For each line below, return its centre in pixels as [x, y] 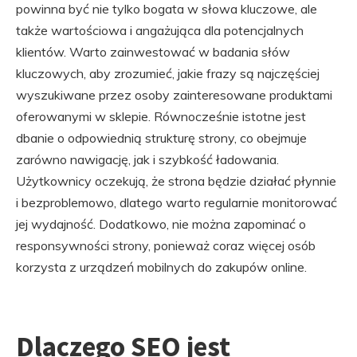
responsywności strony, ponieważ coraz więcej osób [166, 246]
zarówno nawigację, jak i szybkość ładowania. [147, 160]
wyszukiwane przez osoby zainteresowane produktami [174, 95]
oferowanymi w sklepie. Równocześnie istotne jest [161, 117]
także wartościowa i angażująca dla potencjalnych [160, 31]
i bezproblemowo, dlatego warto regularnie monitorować [177, 203]
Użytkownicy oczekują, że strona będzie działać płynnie [176, 181]
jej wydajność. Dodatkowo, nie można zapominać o [161, 224]
